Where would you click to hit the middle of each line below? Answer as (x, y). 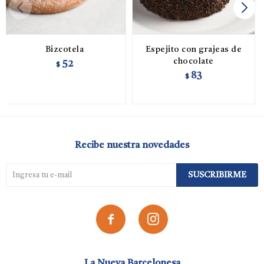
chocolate (194, 61)
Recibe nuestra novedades (132, 146)
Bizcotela (65, 49)
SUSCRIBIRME (217, 175)
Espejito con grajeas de (194, 49)
